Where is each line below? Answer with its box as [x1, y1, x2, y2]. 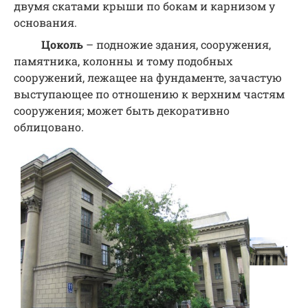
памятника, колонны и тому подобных [14, 54, 232, 69]
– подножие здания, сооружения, [83, 37, 271, 52]
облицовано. [14, 120, 84, 135]
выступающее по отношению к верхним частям [14, 87, 285, 102]
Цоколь [41, 37, 83, 52]
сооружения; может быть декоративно [14, 103, 230, 118]
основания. [14, 15, 77, 30]
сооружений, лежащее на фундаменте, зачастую [14, 70, 282, 85]
